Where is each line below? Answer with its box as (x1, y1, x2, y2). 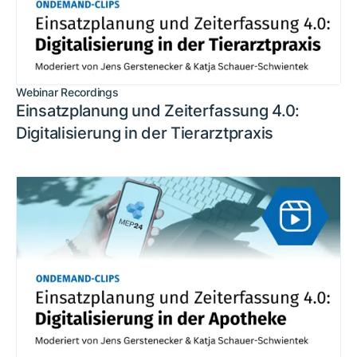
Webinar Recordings (16, 85, 119, 100)
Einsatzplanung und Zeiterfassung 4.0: (16, 101, 300, 121)
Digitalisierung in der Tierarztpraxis (16, 124, 273, 143)
